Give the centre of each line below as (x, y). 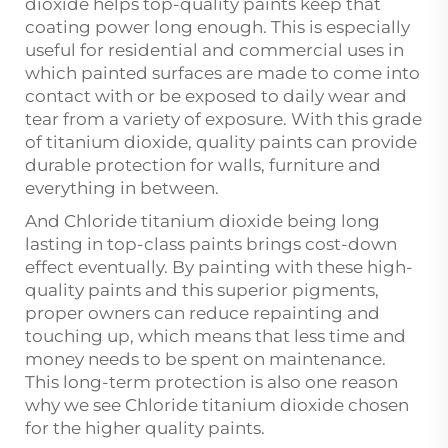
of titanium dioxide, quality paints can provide (221, 142)
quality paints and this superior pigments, (202, 290)
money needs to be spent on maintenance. (205, 359)
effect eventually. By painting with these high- (219, 267)
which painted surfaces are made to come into (222, 73)
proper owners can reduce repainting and (202, 313)
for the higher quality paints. (147, 428)
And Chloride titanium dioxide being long (202, 221)
